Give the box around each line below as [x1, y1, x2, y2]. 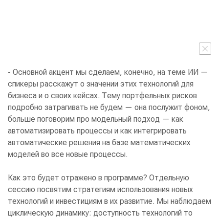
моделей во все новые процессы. [8, 150, 128, 159]
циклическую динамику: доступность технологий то [8, 208, 193, 218]
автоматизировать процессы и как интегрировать [8, 126, 187, 136]
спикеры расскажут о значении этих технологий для [8, 79, 194, 89]
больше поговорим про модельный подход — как [8, 114, 183, 124]
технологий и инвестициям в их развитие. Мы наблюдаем [8, 197, 211, 206]
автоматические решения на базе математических [8, 138, 191, 148]
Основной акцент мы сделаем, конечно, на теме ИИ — [13, 67, 208, 77]
